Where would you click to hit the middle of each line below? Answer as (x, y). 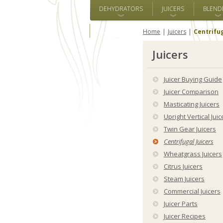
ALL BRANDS (116, 31)
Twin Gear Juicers (190, 129)
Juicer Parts (181, 204)
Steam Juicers (184, 179)
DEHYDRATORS (121, 9)
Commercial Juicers (192, 191)
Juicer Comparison (191, 92)
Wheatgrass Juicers (193, 154)
